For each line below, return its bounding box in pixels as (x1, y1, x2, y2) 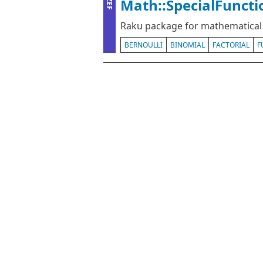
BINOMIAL (170, 40, 205, 50)
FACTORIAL (213, 40, 249, 50)
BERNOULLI (124, 40, 163, 50)
